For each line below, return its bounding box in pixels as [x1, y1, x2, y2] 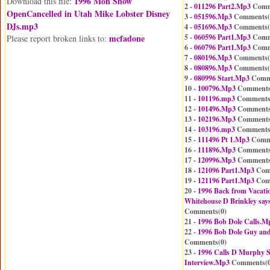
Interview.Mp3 [184, 257, 230, 268]
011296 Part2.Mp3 [194, 1, 251, 11]
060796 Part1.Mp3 [194, 42, 251, 52]
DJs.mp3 [7, 20, 38, 33]
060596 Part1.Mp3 [194, 32, 251, 42]
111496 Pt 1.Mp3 [198, 134, 250, 145]
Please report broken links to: [7, 33, 109, 44]
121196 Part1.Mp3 [198, 175, 254, 186]
